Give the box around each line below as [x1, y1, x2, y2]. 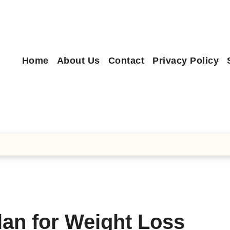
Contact [108, 55, 145, 66]
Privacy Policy [152, 55, 219, 66]
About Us [56, 55, 100, 66]
